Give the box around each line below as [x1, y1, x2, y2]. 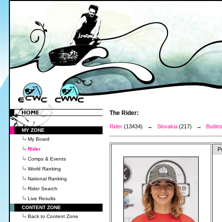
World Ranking [28, 166, 61, 171]
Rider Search [28, 186, 57, 191]
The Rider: [110, 110, 139, 116]
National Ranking [28, 176, 67, 181]
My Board [28, 136, 50, 142]
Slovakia [157, 123, 177, 129]
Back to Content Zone [28, 214, 78, 219]
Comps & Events [28, 156, 66, 162]
